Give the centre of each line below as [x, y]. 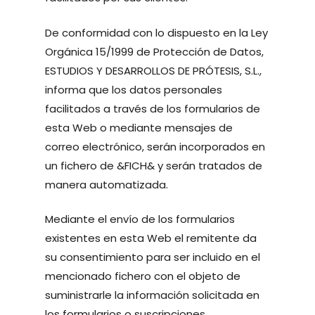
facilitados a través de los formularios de [153, 108]
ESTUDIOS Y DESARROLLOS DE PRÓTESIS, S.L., [154, 70]
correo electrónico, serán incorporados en [155, 146]
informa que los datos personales [134, 89]
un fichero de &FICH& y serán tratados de [154, 165]
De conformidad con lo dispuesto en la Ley [157, 32]
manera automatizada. [107, 184]
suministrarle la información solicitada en [153, 295]
